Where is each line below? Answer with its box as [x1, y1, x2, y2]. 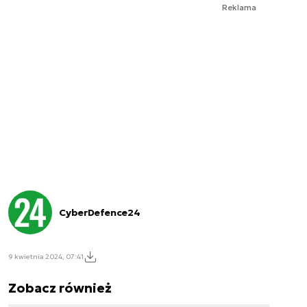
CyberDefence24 [59, 206, 140, 219]
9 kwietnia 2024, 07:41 [8, 251, 84, 261]
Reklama [222, 2, 256, 12]
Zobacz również [8, 280, 112, 296]
